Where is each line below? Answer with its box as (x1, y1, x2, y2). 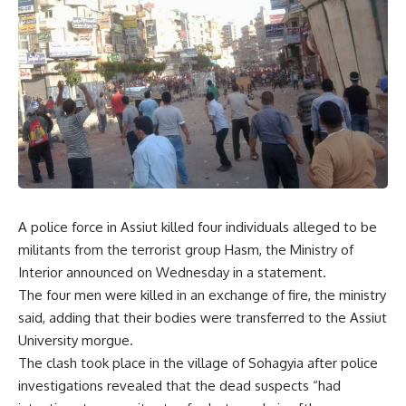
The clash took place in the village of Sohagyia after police (18, 354, 378, 372)
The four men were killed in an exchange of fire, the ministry (18, 286, 386, 304)
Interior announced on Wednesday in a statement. (18, 264, 326, 281)
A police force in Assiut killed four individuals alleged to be (18, 218, 377, 236)
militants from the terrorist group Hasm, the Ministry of (18, 241, 353, 258)
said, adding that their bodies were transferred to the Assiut (18, 309, 387, 326)
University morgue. (18, 332, 133, 349)
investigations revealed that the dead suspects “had (18, 377, 341, 394)
